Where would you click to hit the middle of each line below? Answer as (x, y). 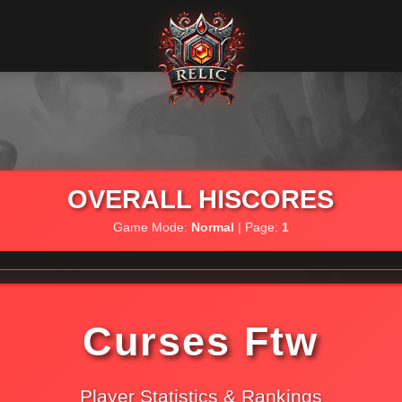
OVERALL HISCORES (201, 199)
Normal (212, 227)
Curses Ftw (201, 341)
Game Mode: (152, 227)
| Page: (258, 227)
